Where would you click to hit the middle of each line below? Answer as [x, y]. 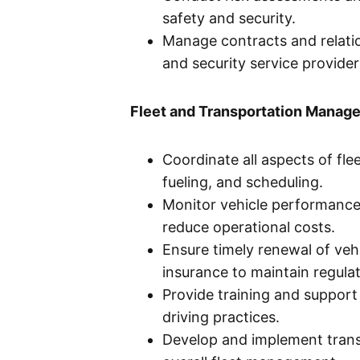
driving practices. [221, 317]
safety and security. [229, 18]
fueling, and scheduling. [243, 182]
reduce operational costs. [249, 227]
